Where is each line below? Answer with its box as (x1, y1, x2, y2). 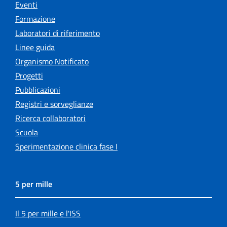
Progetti (15, 69, 43, 82)
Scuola (15, 126, 38, 138)
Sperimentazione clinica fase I (15, 140, 118, 153)
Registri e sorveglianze (15, 97, 93, 110)
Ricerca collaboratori (15, 111, 86, 124)
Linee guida (15, 41, 55, 53)
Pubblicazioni (15, 83, 60, 96)
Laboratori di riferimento (15, 26, 100, 39)
